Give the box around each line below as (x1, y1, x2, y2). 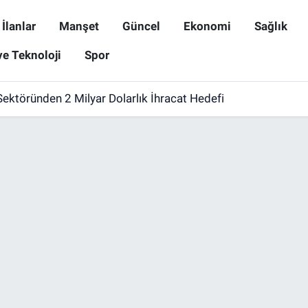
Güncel (122, 19, 160, 33)
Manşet (58, 19, 99, 33)
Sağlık (254, 19, 287, 33)
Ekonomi (183, 19, 231, 33)
